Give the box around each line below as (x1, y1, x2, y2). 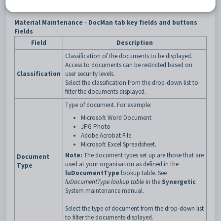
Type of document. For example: (65, 100, 151, 109)
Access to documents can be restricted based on (65, 60, 192, 69)
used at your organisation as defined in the (65, 159, 179, 168)
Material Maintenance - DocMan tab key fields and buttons (14, 18, 197, 27)
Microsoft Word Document (81, 113, 151, 122)
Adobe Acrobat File (81, 131, 131, 140)
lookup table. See (119, 168, 167, 177)
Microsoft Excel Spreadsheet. (81, 140, 156, 148)
